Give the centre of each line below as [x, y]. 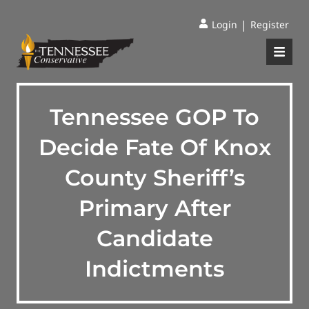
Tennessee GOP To [154, 117]
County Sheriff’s [154, 178]
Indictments [154, 269]
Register [270, 24]
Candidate [154, 238]
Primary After [154, 208]
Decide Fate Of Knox [154, 147]
